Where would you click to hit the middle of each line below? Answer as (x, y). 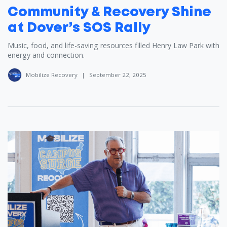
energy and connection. (46, 55)
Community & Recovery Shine (109, 12)
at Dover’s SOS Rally (79, 28)
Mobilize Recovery (52, 74)
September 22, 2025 (118, 74)
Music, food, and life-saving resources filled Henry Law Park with (113, 45)
